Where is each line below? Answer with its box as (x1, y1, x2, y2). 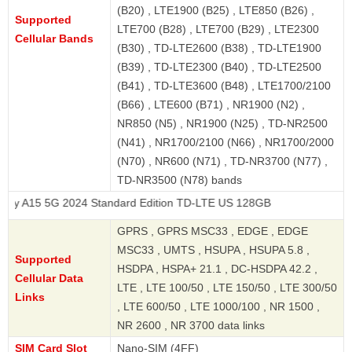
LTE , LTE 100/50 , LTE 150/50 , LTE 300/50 (117, 280, 337, 294)
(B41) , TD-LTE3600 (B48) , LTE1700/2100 (117, 79, 331, 92)
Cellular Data (15, 271, 83, 284)
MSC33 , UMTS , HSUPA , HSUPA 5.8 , (117, 243, 310, 256)
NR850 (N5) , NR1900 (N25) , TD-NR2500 (117, 116, 328, 130)
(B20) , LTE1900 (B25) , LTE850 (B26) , (117, 3, 314, 16)
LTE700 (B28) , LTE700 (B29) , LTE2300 (117, 22, 319, 35)
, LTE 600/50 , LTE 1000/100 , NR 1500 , (117, 299, 320, 313)
